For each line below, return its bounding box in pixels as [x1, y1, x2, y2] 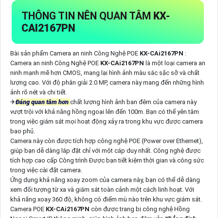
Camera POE [10, 205, 46, 213]
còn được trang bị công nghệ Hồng [91, 205, 190, 213]
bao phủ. [10, 127, 35, 135]
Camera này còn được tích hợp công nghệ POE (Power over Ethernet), [10, 137, 203, 145]
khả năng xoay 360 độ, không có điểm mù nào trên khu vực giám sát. [10, 195, 202, 203]
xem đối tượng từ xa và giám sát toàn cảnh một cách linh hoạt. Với [10, 185, 194, 193]
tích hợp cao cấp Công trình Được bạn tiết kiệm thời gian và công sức [10, 156, 204, 164]
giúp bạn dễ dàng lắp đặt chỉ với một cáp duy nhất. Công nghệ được [10, 146, 200, 154]
